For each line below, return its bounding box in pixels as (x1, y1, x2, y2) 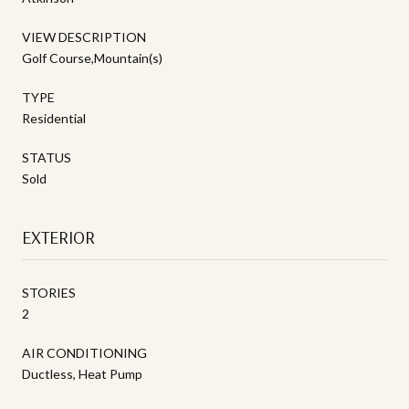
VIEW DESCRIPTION (22, 28, 146, 45)
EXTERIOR (22, 225, 95, 248)
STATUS (22, 149, 71, 165)
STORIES (22, 284, 76, 300)
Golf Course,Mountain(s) (22, 49, 163, 66)
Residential (22, 110, 86, 126)
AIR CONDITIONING (22, 344, 147, 361)
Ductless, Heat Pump (22, 365, 142, 382)
